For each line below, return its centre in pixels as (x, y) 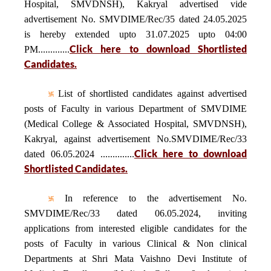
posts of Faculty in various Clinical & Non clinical (135, 243)
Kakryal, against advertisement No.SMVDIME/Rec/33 (135, 139)
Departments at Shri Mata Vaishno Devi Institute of (135, 259)
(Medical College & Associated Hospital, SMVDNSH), (135, 124)
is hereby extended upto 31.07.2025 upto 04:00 (135, 34)
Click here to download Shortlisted (158, 49)
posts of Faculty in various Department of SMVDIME (135, 109)
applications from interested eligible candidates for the (135, 228)
